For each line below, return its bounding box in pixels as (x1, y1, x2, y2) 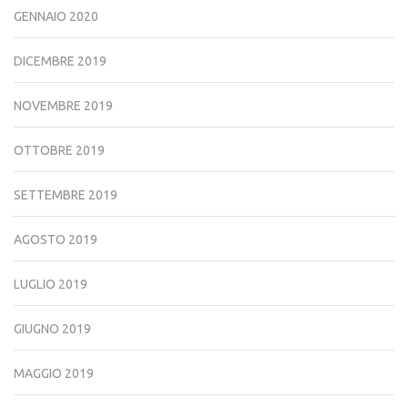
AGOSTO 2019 (14, 231, 97, 247)
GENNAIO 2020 (14, 8, 98, 24)
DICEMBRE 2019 (14, 53, 107, 68)
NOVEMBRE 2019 (14, 97, 113, 113)
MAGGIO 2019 (14, 365, 94, 381)
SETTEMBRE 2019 (14, 187, 117, 202)
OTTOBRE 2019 (14, 142, 105, 158)
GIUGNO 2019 (14, 321, 91, 336)
